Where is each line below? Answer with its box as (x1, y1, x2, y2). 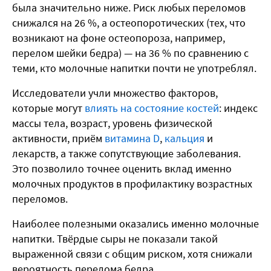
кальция (165, 131, 204, 146)
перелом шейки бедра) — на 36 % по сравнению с (12, 46, 249, 60)
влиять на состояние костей (85, 101, 219, 116)
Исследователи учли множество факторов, (12, 86, 218, 100)
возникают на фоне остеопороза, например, (12, 31, 225, 45)
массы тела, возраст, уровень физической (12, 116, 212, 131)
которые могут (12, 101, 85, 116)
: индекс (219, 101, 258, 116)
